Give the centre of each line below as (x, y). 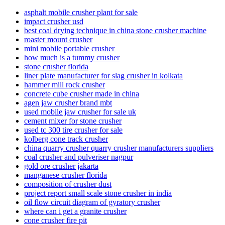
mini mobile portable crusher (69, 48)
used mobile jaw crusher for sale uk (80, 111)
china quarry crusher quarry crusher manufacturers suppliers (119, 148)
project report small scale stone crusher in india (98, 193)
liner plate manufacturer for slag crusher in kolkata (103, 75)
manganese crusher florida (66, 175)
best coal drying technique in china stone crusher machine (115, 30)
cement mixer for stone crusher (73, 121)
